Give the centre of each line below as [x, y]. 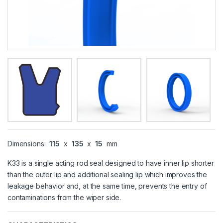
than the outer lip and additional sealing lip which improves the [108, 175]
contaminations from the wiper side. [64, 198]
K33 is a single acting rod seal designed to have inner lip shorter [111, 163]
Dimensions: [28, 144]
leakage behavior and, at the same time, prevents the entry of [107, 186]
